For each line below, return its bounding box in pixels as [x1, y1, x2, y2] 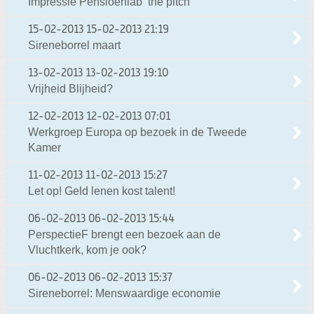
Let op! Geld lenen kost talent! [28, 185, 175, 198]
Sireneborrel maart [28, 39, 121, 52]
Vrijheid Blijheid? [28, 83, 113, 95]
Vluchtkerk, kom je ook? [28, 244, 146, 257]
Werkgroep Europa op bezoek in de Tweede [28, 126, 247, 139]
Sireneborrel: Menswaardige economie [28, 287, 221, 300]
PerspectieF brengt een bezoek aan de [28, 228, 221, 241]
